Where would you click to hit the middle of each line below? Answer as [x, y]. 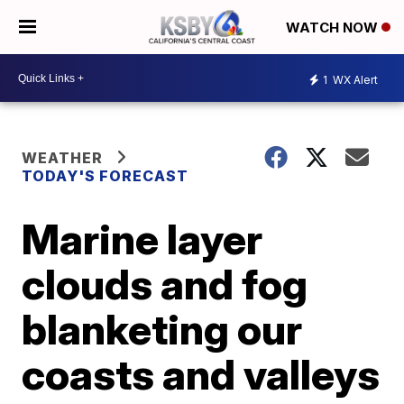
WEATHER [63, 158]
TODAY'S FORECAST [106, 176]
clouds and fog [165, 284]
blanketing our [162, 329]
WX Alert [354, 79]
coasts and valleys [201, 374]
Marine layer [142, 239]
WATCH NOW [334, 28]
